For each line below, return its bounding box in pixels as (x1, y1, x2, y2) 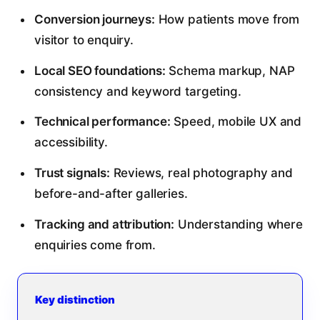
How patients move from (154, 12, 300, 27)
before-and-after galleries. (34, 186, 188, 201)
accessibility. (34, 135, 108, 150)
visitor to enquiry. (34, 33, 134, 48)
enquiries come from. (34, 237, 156, 252)
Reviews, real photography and (109, 165, 293, 180)
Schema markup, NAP (165, 63, 295, 78)
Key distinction (35, 292, 115, 306)
